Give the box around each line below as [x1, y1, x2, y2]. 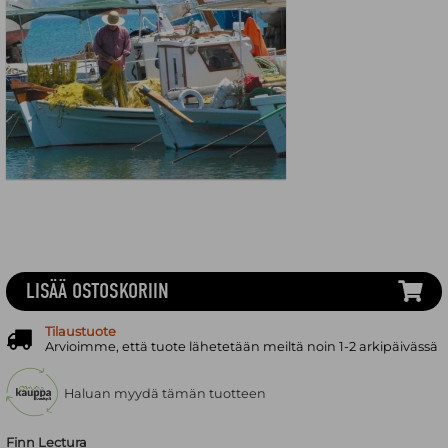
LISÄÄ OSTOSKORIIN [25, 278, 169, 305]
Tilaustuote [44, 323, 116, 339]
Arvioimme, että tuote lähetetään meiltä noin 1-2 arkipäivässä [44, 338, 438, 354]
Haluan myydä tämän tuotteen [63, 386, 266, 402]
